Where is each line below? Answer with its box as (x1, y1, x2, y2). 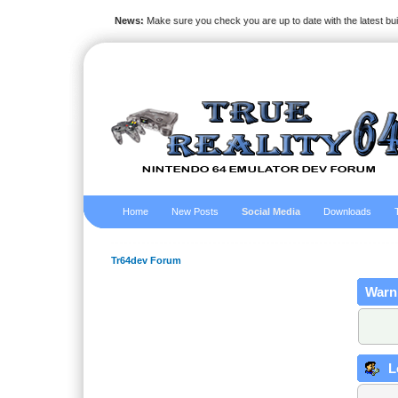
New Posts (171, 206, 219, 217)
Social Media (242, 206, 301, 217)
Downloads (323, 206, 372, 217)
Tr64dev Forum (111, 255, 182, 267)
